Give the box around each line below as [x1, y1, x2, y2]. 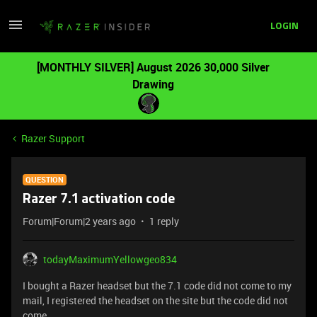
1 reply [149, 214, 179, 228]
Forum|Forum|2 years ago [23, 214, 136, 228]
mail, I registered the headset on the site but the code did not [23, 294, 288, 307]
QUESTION [25, 174, 64, 185]
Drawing [132, 76, 174, 92]
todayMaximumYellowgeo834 [43, 253, 177, 266]
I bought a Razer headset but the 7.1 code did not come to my [23, 279, 292, 292]
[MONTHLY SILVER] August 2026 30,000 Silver [36, 59, 270, 75]
